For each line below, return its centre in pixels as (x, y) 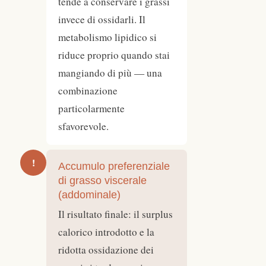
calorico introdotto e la (106, 232)
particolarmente (91, 109)
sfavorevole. (83, 126)
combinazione (88, 91)
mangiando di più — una (110, 73)
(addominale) (89, 195)
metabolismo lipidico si (107, 37)
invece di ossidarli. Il (102, 20)
